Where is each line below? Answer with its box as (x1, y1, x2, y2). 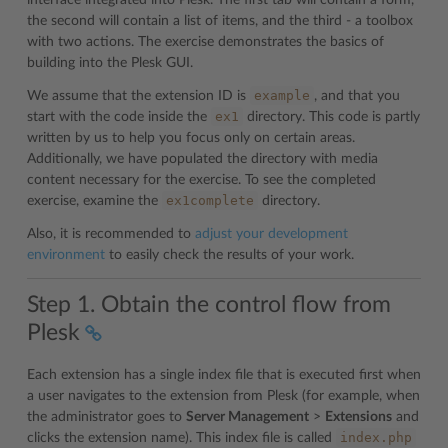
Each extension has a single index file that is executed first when (27, 367, 421, 382)
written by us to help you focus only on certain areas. (27, 131, 355, 145)
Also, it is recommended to (27, 227, 195, 241)
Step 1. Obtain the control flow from (27, 292, 391, 316)
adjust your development (195, 227, 348, 241)
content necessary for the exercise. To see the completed (27, 173, 376, 187)
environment (27, 248, 105, 262)
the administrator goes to (27, 409, 186, 424)
